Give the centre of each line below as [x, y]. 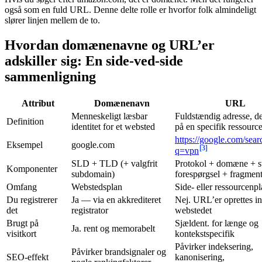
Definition [25, 121]
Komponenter [32, 168]
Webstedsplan [97, 187]
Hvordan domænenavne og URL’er [110, 45]
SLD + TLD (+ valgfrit [114, 163]
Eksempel [25, 144]
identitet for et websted [113, 126]
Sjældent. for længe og [217, 223]
